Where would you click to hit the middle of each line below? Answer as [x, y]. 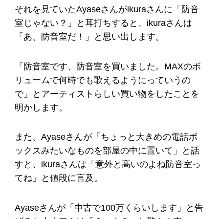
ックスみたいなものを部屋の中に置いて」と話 [107, 151]
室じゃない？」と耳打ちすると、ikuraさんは [103, 23]
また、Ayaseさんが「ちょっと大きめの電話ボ [106, 137]
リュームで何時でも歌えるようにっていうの [103, 80]
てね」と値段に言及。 [59, 178]
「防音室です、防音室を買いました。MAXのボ [108, 66]
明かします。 [41, 107]
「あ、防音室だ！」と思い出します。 [89, 37]
